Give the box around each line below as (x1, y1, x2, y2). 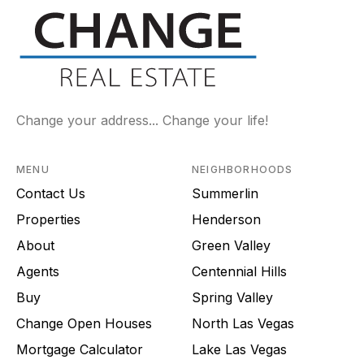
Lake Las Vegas (192, 340, 287, 357)
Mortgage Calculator (16, 340, 143, 357)
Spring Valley (192, 288, 273, 305)
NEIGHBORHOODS (192, 162, 293, 175)
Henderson (192, 210, 261, 227)
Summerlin (192, 184, 258, 201)
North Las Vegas (192, 314, 294, 331)
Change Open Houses (16, 314, 152, 331)
